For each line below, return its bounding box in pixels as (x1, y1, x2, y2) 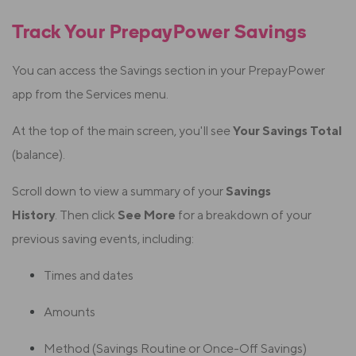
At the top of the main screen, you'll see (12, 123, 233, 139)
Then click (60, 207, 118, 223)
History (12, 207, 55, 223)
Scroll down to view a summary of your (12, 184, 226, 199)
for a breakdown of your (176, 207, 311, 223)
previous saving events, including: (12, 231, 194, 247)
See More (118, 207, 176, 223)
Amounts (44, 304, 95, 320)
